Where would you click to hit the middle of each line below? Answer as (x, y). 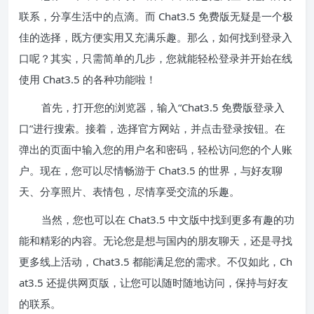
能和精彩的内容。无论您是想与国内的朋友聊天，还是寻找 (156, 240)
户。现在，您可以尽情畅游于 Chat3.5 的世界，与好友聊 (151, 170)
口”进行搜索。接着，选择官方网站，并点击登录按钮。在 (152, 128)
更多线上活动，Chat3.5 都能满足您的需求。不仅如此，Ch (156, 261)
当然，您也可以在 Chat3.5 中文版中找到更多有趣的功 (168, 219)
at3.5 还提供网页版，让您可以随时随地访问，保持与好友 (153, 282)
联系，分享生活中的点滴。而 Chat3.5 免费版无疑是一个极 (156, 16)
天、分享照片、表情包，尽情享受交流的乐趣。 (129, 191)
